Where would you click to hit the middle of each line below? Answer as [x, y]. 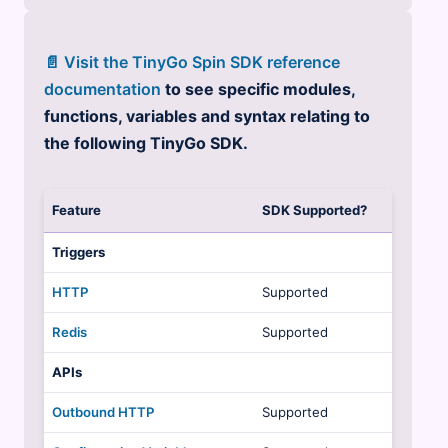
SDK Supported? [314, 209]
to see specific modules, [257, 88]
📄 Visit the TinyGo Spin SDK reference [191, 61]
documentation [102, 88]
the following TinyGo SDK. [145, 142]
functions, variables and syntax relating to [206, 115]
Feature [76, 209]
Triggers [78, 251]
